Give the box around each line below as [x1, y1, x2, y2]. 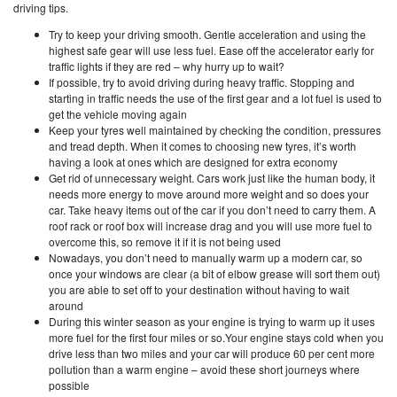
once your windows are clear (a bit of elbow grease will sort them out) [49, 265, 380, 281]
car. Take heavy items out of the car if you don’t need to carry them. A [49, 201, 376, 217]
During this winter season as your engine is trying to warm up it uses [49, 313, 375, 329]
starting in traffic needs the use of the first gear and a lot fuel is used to [49, 90, 382, 105]
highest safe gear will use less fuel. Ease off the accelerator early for [49, 42, 374, 58]
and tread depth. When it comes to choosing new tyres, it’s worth [49, 137, 356, 153]
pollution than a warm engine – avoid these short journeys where [49, 361, 360, 377]
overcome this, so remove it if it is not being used [49, 233, 281, 249]
